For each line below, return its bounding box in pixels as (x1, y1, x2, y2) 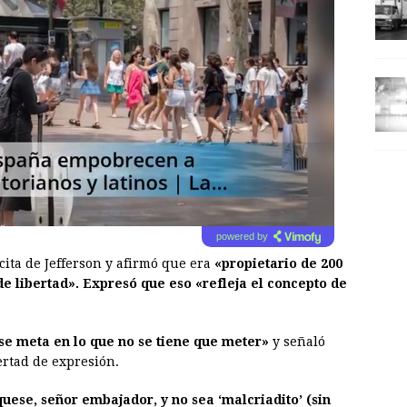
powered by (215, 231, 268, 243)
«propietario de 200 (214, 256, 342, 272)
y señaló (269, 334, 325, 350)
